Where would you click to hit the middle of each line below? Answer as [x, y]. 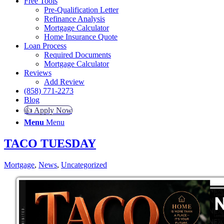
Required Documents [77, 54]
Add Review [64, 81]
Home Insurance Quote [81, 36]
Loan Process [45, 45]
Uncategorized [84, 164]
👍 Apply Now [48, 110]
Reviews [38, 72]
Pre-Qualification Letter [81, 9]
